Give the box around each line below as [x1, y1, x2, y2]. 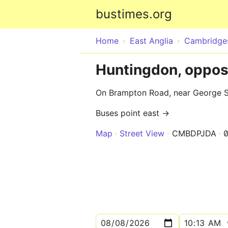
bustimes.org [96, 7, 172, 21]
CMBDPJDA [172, 128, 216, 138]
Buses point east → [96, 108, 169, 118]
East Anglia [130, 36, 173, 46]
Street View [120, 128, 164, 138]
